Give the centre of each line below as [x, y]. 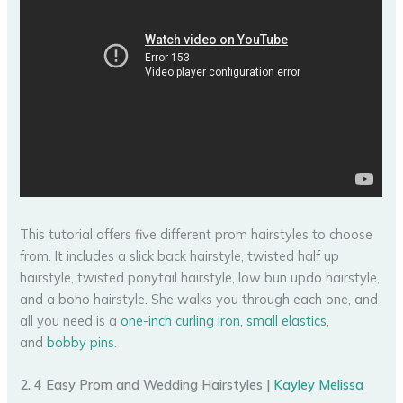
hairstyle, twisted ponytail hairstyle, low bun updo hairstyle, [200, 277]
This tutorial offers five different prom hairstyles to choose [197, 234]
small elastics [287, 320]
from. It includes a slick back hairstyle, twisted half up [180, 255]
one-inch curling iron [181, 320]
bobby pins [81, 342]
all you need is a [71, 320]
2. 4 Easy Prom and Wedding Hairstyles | [147, 385]
